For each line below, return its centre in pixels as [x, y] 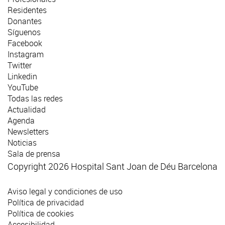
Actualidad [27, 110]
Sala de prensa [34, 154]
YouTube [23, 88]
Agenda [21, 121]
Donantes [25, 21]
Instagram [26, 54]
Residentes [27, 10]
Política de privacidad [46, 203]
